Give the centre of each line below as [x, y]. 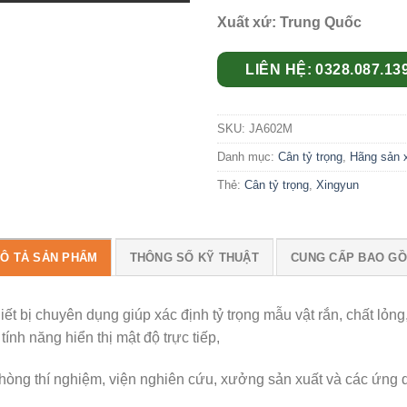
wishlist [156, 14]
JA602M [271, 128]
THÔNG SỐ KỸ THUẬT [194, 257]
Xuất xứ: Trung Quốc [289, 22]
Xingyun [338, 184]
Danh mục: [248, 156]
